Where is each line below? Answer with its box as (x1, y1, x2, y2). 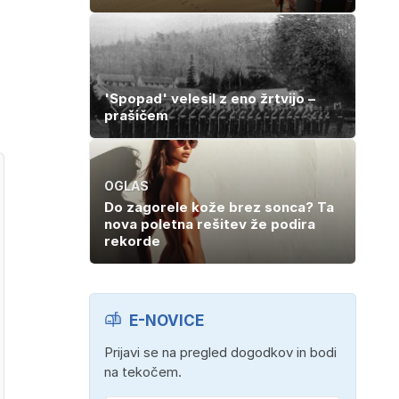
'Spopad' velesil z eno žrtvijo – (104, 89, 315, 107)
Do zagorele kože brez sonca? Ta (104, 198, 334, 216)
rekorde (104, 232, 160, 249)
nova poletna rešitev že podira (104, 215, 315, 232)
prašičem (104, 106, 168, 124)
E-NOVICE (129, 311, 204, 330)
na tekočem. (104, 362, 182, 380)
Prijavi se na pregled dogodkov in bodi (104, 343, 337, 361)
